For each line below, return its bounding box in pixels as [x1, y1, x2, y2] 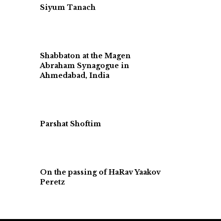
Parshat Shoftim [40, 119, 101, 128]
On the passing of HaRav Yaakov [40, 168, 161, 177]
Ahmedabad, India [40, 71, 110, 80]
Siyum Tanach [40, 3, 96, 12]
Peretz [40, 178, 65, 186]
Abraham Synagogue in [40, 61, 129, 70]
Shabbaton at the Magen [40, 51, 131, 60]
